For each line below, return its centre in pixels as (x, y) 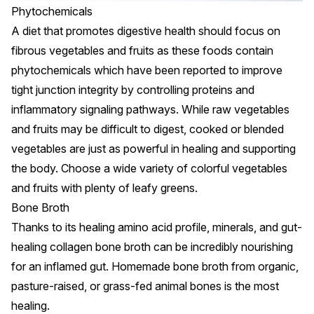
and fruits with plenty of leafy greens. (104, 188)
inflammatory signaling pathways (94, 110)
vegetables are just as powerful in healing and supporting (153, 149)
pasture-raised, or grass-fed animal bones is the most (145, 286)
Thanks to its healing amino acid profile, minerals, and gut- (157, 227)
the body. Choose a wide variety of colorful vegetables (149, 169)
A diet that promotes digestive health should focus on (146, 31)
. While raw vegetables (233, 110)
